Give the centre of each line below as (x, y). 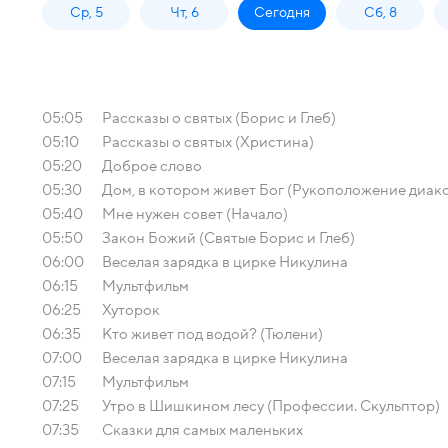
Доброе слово (152, 166)
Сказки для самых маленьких (202, 430)
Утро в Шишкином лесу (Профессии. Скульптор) (271, 406)
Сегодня (282, 12)
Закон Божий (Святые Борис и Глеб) (228, 238)
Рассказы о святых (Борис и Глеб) (219, 118)
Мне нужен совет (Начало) (195, 214)
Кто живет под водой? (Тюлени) (212, 334)
